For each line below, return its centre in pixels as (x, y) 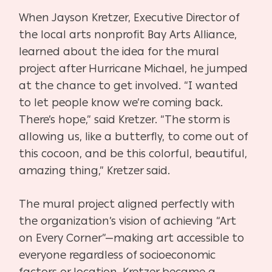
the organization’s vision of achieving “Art (128, 221)
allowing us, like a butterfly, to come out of (134, 137)
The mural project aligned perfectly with (127, 204)
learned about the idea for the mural (119, 52)
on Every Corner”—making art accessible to (132, 238)
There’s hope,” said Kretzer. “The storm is (125, 120)
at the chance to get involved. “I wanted (129, 86)
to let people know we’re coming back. (121, 103)
